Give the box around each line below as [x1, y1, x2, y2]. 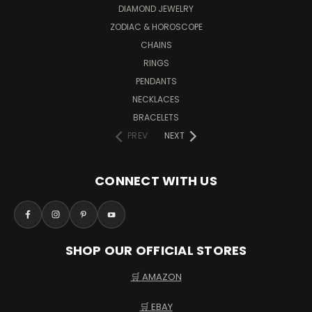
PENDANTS [135, 75, 177, 88]
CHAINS [140, 39, 172, 52]
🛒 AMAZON [130, 270, 182, 284]
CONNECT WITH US [95, 172, 217, 190]
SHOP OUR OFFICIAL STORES [65, 242, 247, 260]
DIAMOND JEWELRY [118, 3, 194, 15]
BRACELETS [133, 111, 179, 124]
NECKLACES [132, 93, 180, 106]
